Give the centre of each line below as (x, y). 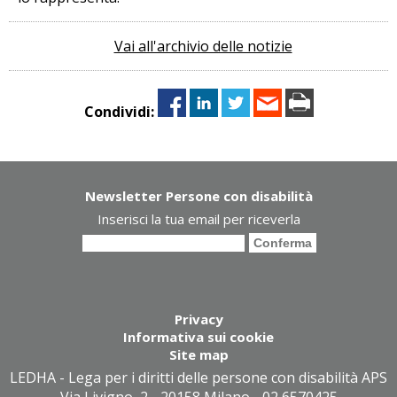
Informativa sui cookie (198, 336)
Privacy (198, 319)
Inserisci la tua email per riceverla (198, 218)
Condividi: (119, 111)
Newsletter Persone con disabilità (198, 195)
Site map (198, 354)
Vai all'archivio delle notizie (203, 46)
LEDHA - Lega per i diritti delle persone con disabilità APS (198, 377)
